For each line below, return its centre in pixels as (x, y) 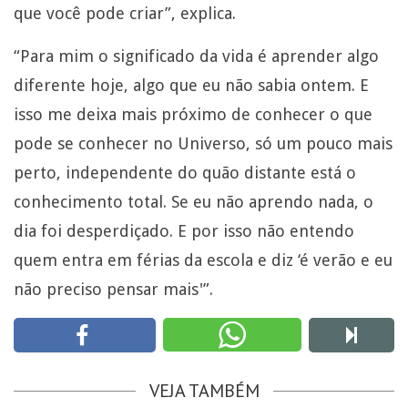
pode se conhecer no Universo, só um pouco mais (203, 143)
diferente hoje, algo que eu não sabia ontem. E (191, 85)
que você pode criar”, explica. (125, 13)
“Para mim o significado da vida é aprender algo (196, 56)
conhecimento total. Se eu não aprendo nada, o (194, 201)
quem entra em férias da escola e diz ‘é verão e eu (203, 260)
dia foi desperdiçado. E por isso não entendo (184, 230)
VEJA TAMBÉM (204, 390)
